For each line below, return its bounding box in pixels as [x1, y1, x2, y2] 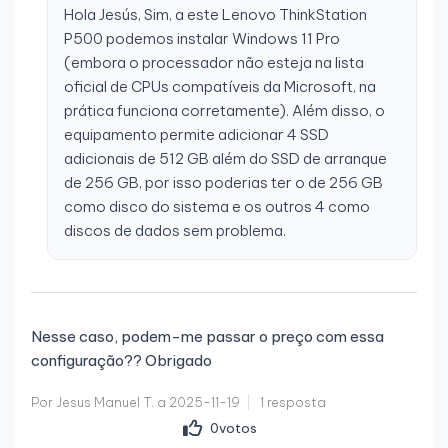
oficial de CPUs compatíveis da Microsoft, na [64, 77, 376, 97]
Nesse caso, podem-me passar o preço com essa [31, 327, 384, 347]
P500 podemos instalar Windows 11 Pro [64, 29, 340, 49]
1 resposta [260, 394, 326, 411]
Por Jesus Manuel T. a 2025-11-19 [31, 394, 240, 411]
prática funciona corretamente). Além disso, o [64, 101, 385, 121]
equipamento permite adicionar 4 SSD [64, 125, 329, 145]
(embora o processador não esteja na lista [64, 53, 364, 73]
